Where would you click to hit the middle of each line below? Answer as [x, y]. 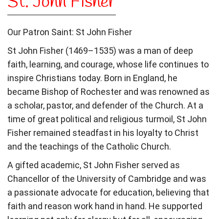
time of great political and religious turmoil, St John [107, 119]
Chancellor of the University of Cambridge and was [107, 179]
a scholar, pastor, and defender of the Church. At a [105, 105]
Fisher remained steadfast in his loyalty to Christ [103, 133]
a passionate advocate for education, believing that [108, 192]
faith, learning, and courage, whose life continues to [108, 64]
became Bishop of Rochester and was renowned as [109, 92]
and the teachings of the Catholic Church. [89, 146]
